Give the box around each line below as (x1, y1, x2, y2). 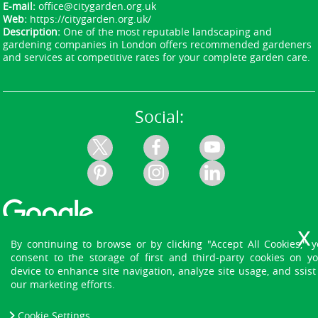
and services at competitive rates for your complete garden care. (3, 50, 311, 64)
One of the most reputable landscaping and (63, 24, 273, 38)
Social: (134, 105, 184, 128)
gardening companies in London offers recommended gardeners (3, 37, 312, 51)
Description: (3, 24, 64, 38)
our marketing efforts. (11, 278, 115, 292)
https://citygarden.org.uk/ (30, 11, 152, 26)
